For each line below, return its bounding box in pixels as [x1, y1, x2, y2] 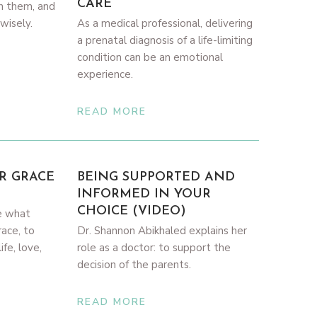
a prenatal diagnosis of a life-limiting [77, 33, 253, 47]
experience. [77, 67, 134, 81]
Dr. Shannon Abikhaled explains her [77, 224, 248, 238]
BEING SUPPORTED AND [77, 171, 236, 184]
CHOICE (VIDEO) [77, 204, 187, 218]
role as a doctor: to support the [77, 241, 231, 255]
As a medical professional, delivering [77, 16, 253, 30]
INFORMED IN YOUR [77, 188, 212, 201]
